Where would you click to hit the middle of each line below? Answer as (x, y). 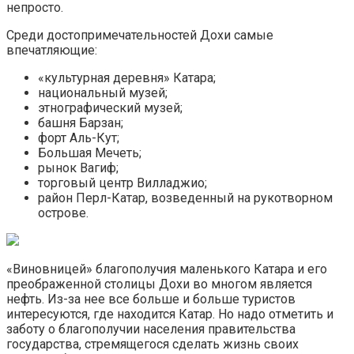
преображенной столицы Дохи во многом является (159, 284)
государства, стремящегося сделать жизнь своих (153, 345)
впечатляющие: (52, 51)
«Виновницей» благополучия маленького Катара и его (167, 269)
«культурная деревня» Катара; (127, 78)
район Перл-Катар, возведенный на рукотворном (185, 198)
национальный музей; (103, 93)
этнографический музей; (110, 108)
